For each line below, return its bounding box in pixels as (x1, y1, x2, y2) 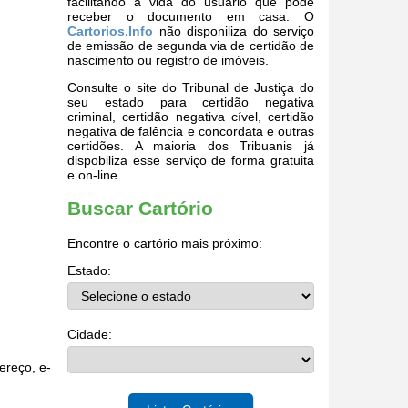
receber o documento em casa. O (67, 8, 314, 24)
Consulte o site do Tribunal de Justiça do (67, 79, 314, 95)
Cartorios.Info (67, 23, 154, 38)
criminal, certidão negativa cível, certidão (67, 108, 314, 124)
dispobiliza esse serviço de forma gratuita (67, 152, 314, 168)
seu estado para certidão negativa (67, 94, 314, 109)
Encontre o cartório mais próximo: (67, 235, 263, 250)
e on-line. (67, 167, 122, 182)
